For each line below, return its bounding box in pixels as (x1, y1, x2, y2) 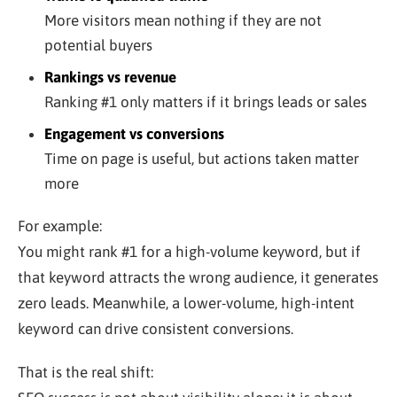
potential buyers (43, 36, 152, 55)
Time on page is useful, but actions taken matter (43, 150, 359, 168)
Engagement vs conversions (43, 125, 224, 144)
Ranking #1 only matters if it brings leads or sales (43, 93, 367, 112)
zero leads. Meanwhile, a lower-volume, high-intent (18, 294, 354, 313)
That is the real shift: (18, 363, 153, 382)
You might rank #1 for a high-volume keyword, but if (18, 243, 361, 261)
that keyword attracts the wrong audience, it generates (18, 269, 378, 287)
